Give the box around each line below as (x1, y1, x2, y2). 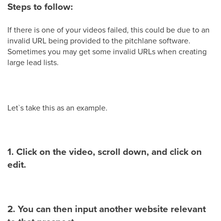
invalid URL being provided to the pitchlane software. (7, 35, 190, 46)
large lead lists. (7, 57, 59, 68)
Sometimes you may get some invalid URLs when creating (7, 46, 207, 57)
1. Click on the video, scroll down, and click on (7, 145, 202, 159)
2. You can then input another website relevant (7, 202, 206, 217)
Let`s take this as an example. (7, 102, 108, 113)
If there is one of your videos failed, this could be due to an (7, 24, 210, 36)
